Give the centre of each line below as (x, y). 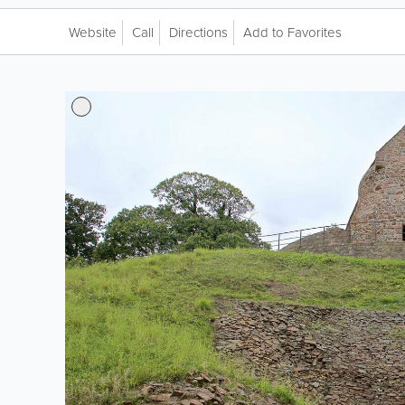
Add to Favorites (292, 33)
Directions (198, 33)
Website (93, 33)
